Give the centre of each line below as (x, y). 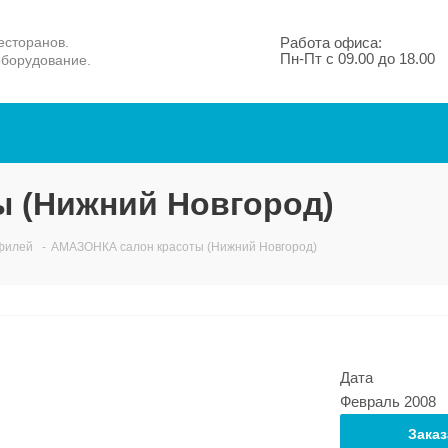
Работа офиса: (330, 42)
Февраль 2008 (388, 401)
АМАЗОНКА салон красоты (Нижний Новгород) (184, 247)
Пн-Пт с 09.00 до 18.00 (357, 58)
